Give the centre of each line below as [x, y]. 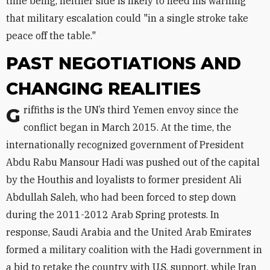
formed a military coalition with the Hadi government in [134, 250]
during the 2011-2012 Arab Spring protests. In [113, 215]
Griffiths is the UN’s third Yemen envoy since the [13, 116]
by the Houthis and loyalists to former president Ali [124, 180]
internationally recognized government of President [125, 145]
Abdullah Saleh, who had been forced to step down [121, 197]
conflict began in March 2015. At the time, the [127, 127]
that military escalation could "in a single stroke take [127, 18]
